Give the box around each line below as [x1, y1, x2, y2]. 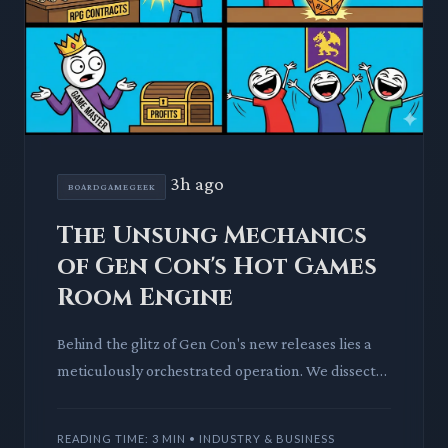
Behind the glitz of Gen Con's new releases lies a [57, 334, 372, 352]
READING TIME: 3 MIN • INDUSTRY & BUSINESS [57, 431, 335, 445]
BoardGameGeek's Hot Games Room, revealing [57, 388, 367, 406]
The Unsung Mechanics [57, 219, 367, 252]
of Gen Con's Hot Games [57, 250, 377, 283]
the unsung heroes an [57, 415, 199, 433]
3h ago [170, 172, 224, 194]
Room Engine [57, 281, 233, 314]
